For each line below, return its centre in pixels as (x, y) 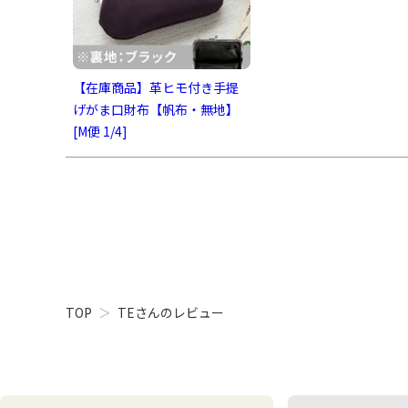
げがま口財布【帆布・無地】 (156, 109)
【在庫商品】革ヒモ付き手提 (156, 87)
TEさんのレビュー (171, 312)
